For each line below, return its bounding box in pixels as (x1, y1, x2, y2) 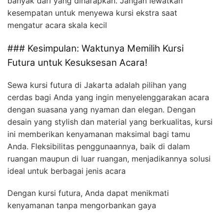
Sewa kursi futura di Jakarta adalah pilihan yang (7, 80, 187, 90)
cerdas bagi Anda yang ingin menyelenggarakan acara (7, 92, 209, 102)
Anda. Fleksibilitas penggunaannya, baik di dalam (7, 141, 190, 151)
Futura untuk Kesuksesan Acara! (7, 57, 147, 69)
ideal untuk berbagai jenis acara (7, 165, 126, 176)
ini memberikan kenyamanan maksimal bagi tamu (7, 129, 190, 139)
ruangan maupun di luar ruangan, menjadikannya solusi (7, 153, 211, 164)
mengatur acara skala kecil (7, 20, 107, 30)
